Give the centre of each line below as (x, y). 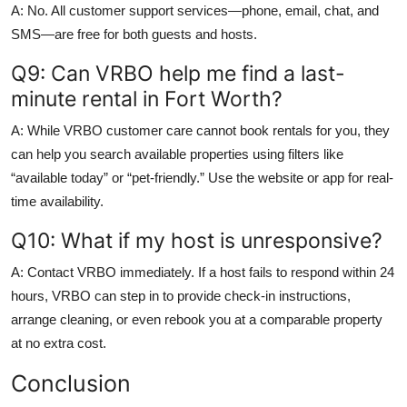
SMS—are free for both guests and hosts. (134, 34)
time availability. (57, 201)
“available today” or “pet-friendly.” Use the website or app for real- (202, 177)
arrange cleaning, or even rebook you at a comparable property (197, 319)
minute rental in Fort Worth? (147, 98)
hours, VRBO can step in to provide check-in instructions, (181, 295)
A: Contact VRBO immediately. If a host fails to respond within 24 (203, 272)
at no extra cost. (59, 342)
